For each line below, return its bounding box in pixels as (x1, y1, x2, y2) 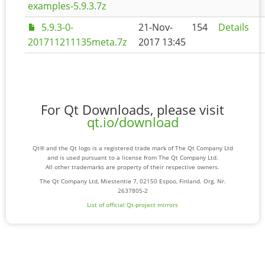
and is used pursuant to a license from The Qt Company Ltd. (47, 153, 218, 162)
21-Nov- (138, 21, 173, 34)
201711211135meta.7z (28, 35, 127, 49)
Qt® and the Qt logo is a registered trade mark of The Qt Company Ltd (32, 144, 233, 153)
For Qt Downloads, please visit (41, 101, 224, 119)
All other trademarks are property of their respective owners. (46, 163, 219, 172)
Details (218, 21, 249, 34)
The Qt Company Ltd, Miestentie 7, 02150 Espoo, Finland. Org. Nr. (39, 177, 226, 186)
